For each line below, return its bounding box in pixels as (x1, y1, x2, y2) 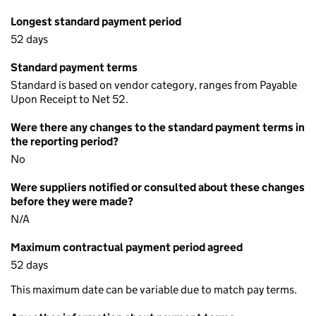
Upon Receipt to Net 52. (11, 92, 128, 106)
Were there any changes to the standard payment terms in (11, 121, 305, 134)
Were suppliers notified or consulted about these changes (11, 181, 305, 194)
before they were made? (11, 195, 133, 208)
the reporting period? (11, 135, 119, 148)
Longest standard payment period (11, 15, 181, 28)
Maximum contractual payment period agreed (11, 241, 243, 254)
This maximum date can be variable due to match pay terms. (11, 283, 297, 296)
